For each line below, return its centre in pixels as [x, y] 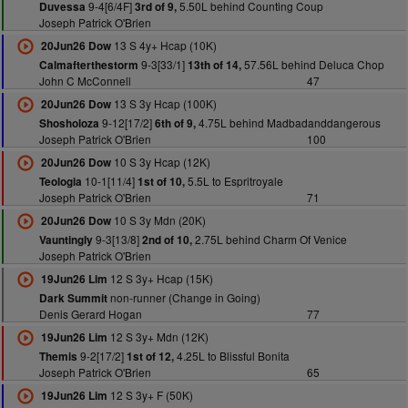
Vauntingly [66, 240]
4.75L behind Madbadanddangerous [288, 122]
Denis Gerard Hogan [90, 314]
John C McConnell [85, 81]
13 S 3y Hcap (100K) [163, 103]
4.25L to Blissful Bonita [231, 356]
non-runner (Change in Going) [184, 297]
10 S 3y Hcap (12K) [160, 162]
